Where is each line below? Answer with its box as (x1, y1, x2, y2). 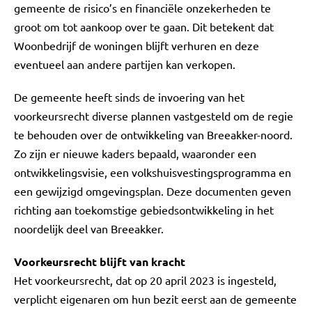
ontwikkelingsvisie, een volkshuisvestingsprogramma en (14, 165, 291, 179)
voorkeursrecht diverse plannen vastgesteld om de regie (14, 109, 293, 123)
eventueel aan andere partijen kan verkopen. (14, 57, 235, 71)
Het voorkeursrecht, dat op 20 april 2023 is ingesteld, (14, 273, 276, 287)
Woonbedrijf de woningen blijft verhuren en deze (14, 38, 259, 52)
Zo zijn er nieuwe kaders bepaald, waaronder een (14, 146, 256, 160)
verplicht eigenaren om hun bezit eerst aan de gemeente (14, 292, 297, 306)
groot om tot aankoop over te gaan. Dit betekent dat (14, 19, 274, 33)
